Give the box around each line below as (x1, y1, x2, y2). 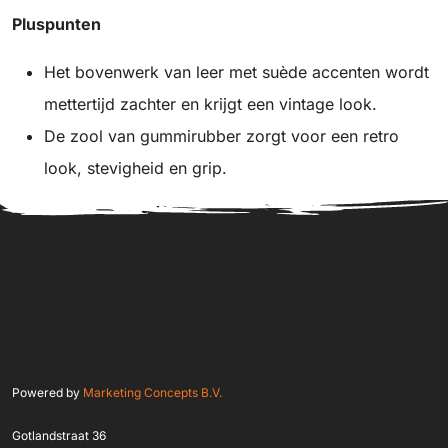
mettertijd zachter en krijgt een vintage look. (44, 94, 377, 115)
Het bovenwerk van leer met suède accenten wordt (44, 62, 429, 83)
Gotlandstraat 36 (12, 427, 106, 443)
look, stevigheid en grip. (44, 158, 227, 179)
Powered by (12, 384, 83, 400)
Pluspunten (12, 14, 101, 35)
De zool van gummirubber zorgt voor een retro (44, 126, 399, 147)
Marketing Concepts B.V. (83, 384, 222, 400)
